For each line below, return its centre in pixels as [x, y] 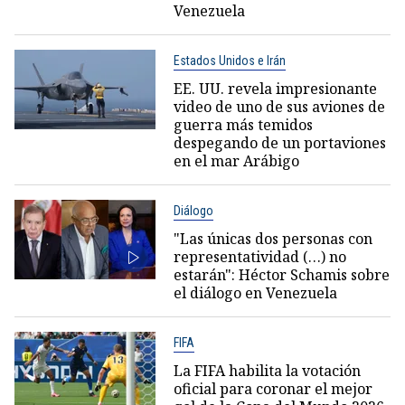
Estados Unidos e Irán [229, 61]
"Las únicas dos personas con [273, 239]
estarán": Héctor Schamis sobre [281, 275]
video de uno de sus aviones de [279, 107]
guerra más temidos [243, 125]
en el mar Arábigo [236, 161]
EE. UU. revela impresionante [275, 89]
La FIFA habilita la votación [267, 371]
